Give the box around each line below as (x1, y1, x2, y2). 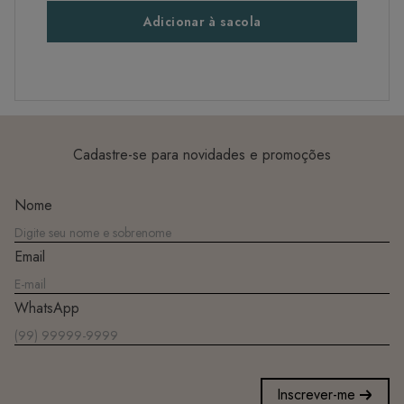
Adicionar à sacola (142, 12, 262, 31)
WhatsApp (14, 297, 79, 318)
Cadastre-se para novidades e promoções (73, 143, 331, 165)
